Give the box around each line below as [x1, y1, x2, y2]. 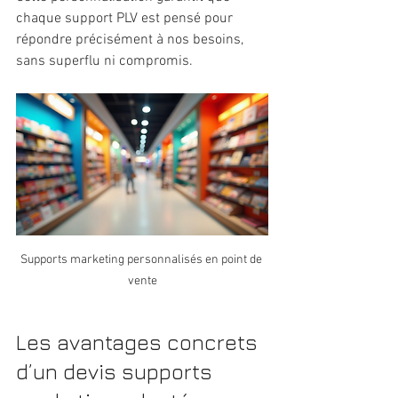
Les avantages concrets [16, 329, 263, 354]
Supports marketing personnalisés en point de [20, 251, 265, 267]
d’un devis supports [16, 358, 218, 384]
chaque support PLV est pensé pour [16, 10, 236, 28]
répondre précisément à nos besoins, [16, 31, 247, 49]
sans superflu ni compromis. [16, 52, 193, 70]
